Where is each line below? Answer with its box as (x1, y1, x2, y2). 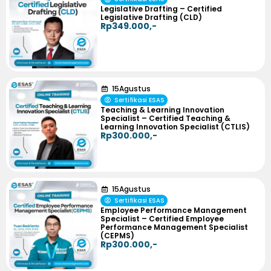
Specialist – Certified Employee (100, 213, 224, 224)
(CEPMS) (100, 230, 135, 241)
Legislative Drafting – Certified (100, 4, 223, 15)
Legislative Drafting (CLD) (100, 12, 203, 23)
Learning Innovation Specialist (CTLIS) (100, 121, 250, 132)
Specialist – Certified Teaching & (100, 113, 231, 123)
